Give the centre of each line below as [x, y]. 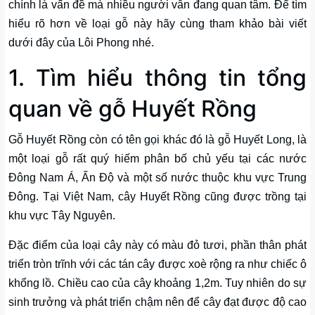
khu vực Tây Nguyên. [62, 216]
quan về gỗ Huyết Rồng [133, 109]
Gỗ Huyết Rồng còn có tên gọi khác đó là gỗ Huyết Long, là [157, 140]
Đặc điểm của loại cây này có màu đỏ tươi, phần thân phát [157, 245]
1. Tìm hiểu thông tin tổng [157, 78]
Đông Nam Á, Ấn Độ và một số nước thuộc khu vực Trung [157, 178]
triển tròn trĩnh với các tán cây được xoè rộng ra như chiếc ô [157, 264]
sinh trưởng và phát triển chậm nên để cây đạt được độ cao [157, 302]
